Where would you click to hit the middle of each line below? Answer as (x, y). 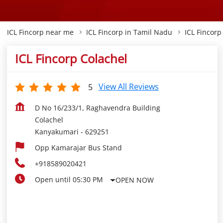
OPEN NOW (135, 180)
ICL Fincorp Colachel (71, 59)
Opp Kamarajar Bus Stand (78, 148)
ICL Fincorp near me (40, 32)
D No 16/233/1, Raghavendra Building (98, 108)
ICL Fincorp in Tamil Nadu (129, 32)
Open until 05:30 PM (69, 180)
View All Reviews (129, 87)
